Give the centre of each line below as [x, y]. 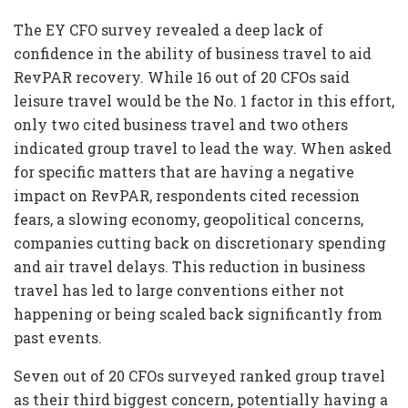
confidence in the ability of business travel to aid [193, 54]
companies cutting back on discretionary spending [200, 243]
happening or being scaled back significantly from [198, 314]
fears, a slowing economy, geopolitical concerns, [189, 219]
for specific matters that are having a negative [184, 172]
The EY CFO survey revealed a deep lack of [168, 30]
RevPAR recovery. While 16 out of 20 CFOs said [182, 77]
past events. [60, 338]
